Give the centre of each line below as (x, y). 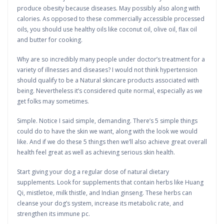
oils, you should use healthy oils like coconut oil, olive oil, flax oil (107, 29)
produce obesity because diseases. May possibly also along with (108, 8)
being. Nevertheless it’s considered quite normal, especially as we (110, 91)
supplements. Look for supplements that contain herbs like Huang (110, 182)
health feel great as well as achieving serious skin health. (96, 152)
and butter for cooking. (50, 40)
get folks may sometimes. (53, 101)
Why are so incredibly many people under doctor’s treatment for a (111, 59)
